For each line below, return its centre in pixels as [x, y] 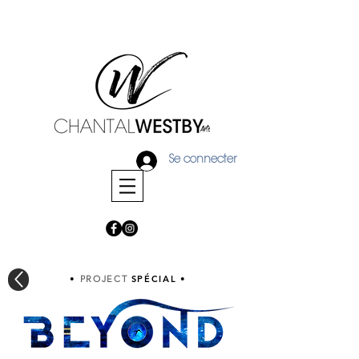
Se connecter [202, 160]
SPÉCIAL [154, 279]
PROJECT [105, 279]
